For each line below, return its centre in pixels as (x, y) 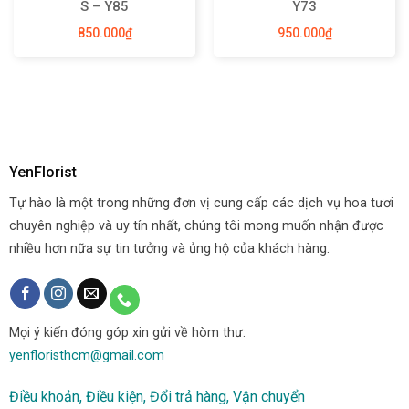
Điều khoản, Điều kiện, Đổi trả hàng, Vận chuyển (157, 396)
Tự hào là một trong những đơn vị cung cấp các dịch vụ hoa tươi (201, 204)
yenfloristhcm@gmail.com (86, 356)
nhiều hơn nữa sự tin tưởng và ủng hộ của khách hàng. (169, 249)
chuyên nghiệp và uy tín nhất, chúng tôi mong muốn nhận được (196, 226)
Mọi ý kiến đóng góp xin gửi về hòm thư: (127, 333)
